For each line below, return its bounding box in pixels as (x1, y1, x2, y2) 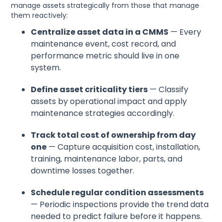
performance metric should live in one (31, 50, 180, 62)
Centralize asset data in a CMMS (31, 26, 169, 38)
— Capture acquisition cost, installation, (47, 141, 201, 153)
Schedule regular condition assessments (31, 187, 204, 199)
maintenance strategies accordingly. (31, 108, 175, 119)
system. (31, 62, 61, 74)
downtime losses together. (31, 165, 135, 177)
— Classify (148, 84, 189, 96)
